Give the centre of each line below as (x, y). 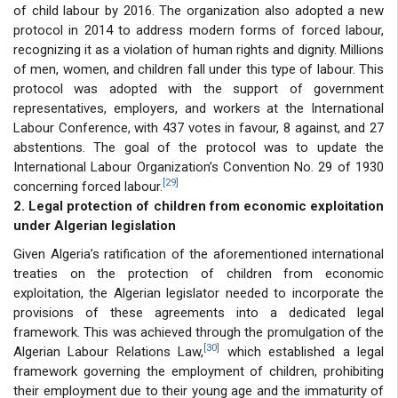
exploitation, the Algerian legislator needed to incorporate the (199, 293)
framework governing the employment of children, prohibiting (199, 371)
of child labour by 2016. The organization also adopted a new (199, 10)
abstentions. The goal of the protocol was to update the (199, 147)
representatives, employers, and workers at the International (199, 108)
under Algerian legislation (95, 225)
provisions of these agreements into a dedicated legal (199, 312)
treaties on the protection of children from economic (199, 273)
